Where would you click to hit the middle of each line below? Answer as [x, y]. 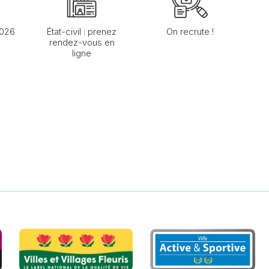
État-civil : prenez [82, 32]
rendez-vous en [82, 43]
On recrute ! [190, 32]
